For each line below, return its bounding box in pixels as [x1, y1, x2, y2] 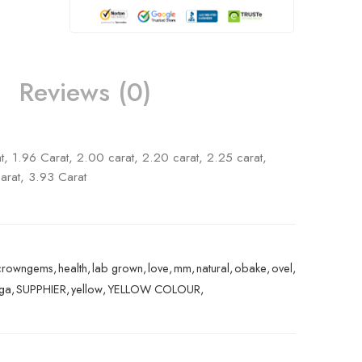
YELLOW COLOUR [107, 280, 200, 297]
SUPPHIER [16, 280, 66, 297]
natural [196, 259, 229, 276]
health [58, 259, 87, 276]
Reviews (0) [19, 73, 151, 111]
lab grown [92, 259, 143, 276]
